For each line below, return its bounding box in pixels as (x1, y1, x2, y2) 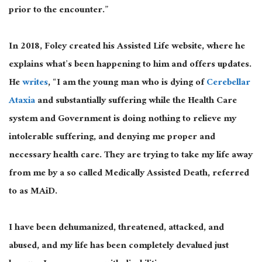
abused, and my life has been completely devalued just (9, 237, 229, 256)
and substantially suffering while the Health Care (35, 92, 237, 111)
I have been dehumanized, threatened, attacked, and (9, 219, 224, 238)
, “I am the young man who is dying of (48, 74, 206, 93)
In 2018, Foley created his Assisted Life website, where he (9, 38, 245, 57)
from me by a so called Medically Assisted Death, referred (9, 165, 249, 184)
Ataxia (9, 92, 35, 111)
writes (22, 74, 48, 93)
